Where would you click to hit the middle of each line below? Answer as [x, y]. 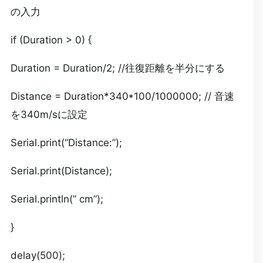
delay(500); [38, 255]
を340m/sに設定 [49, 114]
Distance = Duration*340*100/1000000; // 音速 [122, 96]
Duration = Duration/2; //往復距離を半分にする [117, 68]
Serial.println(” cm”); [57, 199]
